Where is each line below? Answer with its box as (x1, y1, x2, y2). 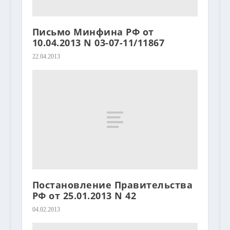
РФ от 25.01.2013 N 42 (32, 189, 137, 202)
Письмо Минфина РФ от (32, 26, 154, 39)
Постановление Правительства (32, 178, 193, 191)
